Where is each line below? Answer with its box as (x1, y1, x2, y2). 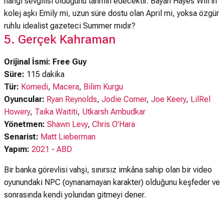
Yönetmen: (4, 119, 47, 129)
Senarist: (4, 132, 40, 141)
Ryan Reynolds (46, 94, 97, 104)
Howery (4, 107, 30, 116)
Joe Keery (151, 94, 186, 104)
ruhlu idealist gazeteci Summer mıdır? (4, 21, 135, 30)
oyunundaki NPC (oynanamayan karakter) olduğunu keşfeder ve (4, 177, 220, 187)
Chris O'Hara (92, 119, 135, 129)
